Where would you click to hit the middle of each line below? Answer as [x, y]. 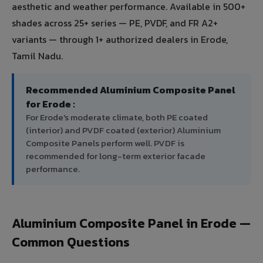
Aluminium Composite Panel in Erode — [131, 224]
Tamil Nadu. [37, 56]
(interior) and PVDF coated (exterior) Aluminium [123, 130]
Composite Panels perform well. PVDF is [105, 143]
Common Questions [71, 242]
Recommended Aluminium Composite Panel [131, 90]
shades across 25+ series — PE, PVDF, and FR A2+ [115, 23]
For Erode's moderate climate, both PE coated [117, 117]
